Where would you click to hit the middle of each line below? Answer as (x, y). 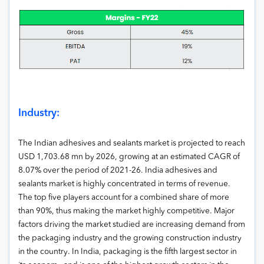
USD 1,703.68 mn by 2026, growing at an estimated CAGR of (129, 157)
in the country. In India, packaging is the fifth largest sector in (128, 252)
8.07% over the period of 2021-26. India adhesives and (118, 170)
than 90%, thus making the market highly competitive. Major (126, 211)
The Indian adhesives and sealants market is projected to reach (132, 143)
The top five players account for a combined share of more (124, 197)
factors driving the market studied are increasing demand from (132, 225)
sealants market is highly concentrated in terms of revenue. (124, 184)
